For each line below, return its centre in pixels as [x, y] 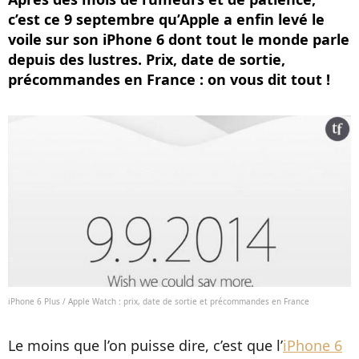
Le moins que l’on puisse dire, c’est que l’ [145, 345]
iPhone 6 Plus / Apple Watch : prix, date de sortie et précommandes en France [159, 301]
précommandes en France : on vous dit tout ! [169, 79]
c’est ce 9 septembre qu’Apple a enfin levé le [166, 19]
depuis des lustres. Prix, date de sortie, [147, 59]
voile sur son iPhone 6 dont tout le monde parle [179, 39]
